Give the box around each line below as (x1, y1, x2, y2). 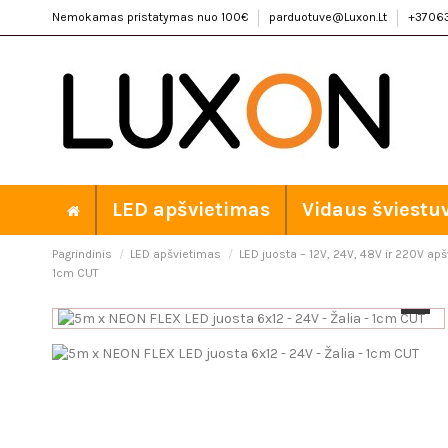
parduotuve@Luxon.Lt (269, 10, 390, 24)
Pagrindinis (52, 247, 112, 262)
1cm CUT (52, 266, 99, 281)
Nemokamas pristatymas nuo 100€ (52, 10, 251, 24)
